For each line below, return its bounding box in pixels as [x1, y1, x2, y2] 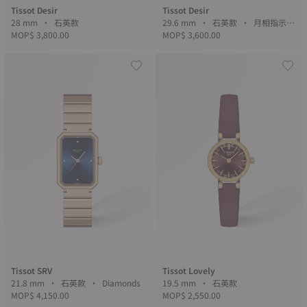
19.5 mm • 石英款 [212, 277, 239, 288]
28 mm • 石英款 [54, 16, 81, 28]
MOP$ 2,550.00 [162, 289, 221, 301]
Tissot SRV [11, 265, 52, 276]
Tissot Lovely [162, 265, 215, 276]
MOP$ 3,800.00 [11, 29, 69, 40]
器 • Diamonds [187, 29, 228, 40]
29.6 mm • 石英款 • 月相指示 [162, 16, 200, 28]
